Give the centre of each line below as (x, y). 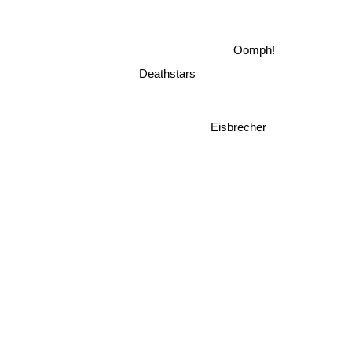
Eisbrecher (240, 124)
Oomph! (254, 51)
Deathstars (168, 75)
